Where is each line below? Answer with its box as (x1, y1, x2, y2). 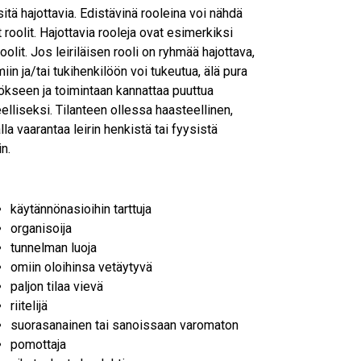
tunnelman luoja (10, 239, 97, 255)
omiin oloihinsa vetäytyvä (10, 259, 152, 275)
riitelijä (10, 297, 48, 313)
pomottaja (10, 336, 66, 352)
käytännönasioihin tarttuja (10, 201, 151, 217)
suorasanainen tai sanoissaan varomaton (10, 317, 239, 333)
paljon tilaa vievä (10, 278, 103, 294)
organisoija (10, 220, 72, 236)
